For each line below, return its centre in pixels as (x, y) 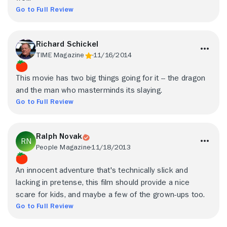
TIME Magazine (60, 55)
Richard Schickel (67, 44)
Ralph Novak (59, 136)
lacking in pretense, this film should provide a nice (103, 182)
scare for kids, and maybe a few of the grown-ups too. (110, 195)
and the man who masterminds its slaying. (89, 90)
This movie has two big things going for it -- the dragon (111, 78)
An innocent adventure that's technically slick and (102, 170)
